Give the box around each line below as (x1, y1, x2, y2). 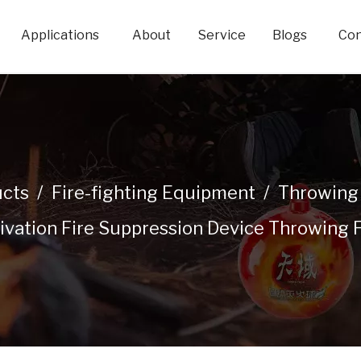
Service (197, 27, 246, 43)
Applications (20, 27, 99, 43)
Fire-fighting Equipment (52, 182, 255, 203)
